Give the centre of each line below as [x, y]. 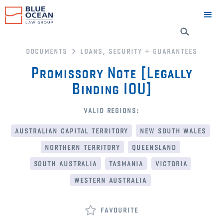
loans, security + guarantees [139, 51]
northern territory [82, 147]
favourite [119, 209]
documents [47, 51]
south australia [65, 163]
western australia [111, 179]
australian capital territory [72, 130]
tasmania [126, 163]
